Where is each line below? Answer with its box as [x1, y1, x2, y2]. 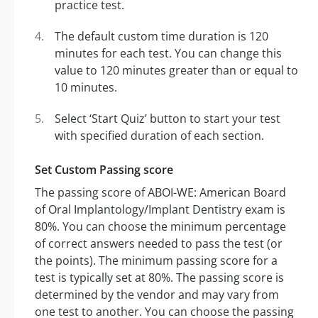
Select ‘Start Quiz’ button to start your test [55, 111, 280, 127]
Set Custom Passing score [35, 162, 173, 178]
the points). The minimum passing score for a [35, 253, 278, 269]
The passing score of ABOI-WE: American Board [35, 185, 286, 201]
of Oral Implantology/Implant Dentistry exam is [35, 202, 285, 218]
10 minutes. [55, 79, 117, 96]
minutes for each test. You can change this [55, 45, 282, 62]
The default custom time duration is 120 [55, 28, 268, 45]
